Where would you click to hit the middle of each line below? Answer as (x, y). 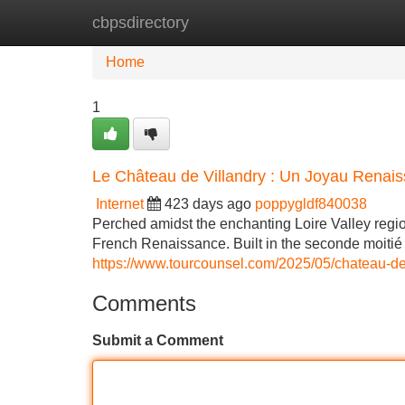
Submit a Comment (158, 340)
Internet (120, 204)
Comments (144, 303)
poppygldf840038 (311, 204)
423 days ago (208, 204)
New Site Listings (241, 22)
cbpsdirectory (141, 23)
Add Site (352, 22)
